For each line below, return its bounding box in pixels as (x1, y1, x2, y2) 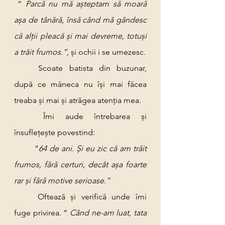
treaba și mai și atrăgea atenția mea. (14, 95, 141, 105)
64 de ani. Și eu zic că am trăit (39, 144, 147, 153)
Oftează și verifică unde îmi (14, 192, 38, 201)
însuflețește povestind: (14, 128, 95, 137)
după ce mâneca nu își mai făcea (14, 79, 147, 89)
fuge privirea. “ (14, 208, 70, 217)
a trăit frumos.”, (14, 47, 71, 57)
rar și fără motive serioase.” (14, 176, 110, 185)
